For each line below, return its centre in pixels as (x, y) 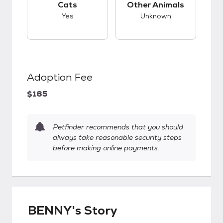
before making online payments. (106, 148)
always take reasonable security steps (117, 137)
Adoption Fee (60, 77)
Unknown (156, 16)
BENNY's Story (73, 210)
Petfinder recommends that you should (118, 127)
